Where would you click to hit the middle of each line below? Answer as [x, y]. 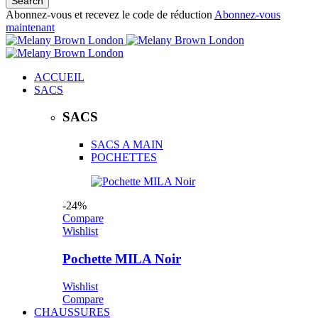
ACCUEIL [59, 77]
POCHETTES [124, 158]
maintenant [30, 27]
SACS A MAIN [127, 145]
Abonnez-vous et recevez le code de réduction [110, 14]
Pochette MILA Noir [122, 258]
